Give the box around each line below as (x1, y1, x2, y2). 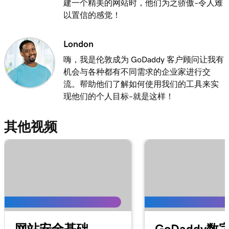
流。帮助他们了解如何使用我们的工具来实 (63, 80, 219, 88)
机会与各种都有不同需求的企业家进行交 (63, 67, 211, 76)
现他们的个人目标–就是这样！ (63, 92, 174, 100)
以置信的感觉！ (63, 11, 121, 19)
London (63, 39, 94, 49)
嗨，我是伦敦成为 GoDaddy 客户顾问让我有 (63, 55, 224, 63)
